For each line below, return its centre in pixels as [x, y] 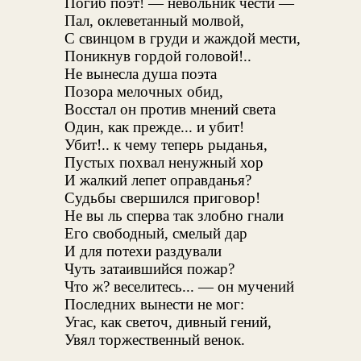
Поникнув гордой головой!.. [158, 56]
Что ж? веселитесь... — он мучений [180, 287]
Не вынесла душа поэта [141, 74]
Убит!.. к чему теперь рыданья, [166, 145]
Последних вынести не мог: [155, 305]
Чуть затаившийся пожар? [150, 269]
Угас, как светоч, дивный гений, [168, 322]
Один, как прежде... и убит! [155, 127]
